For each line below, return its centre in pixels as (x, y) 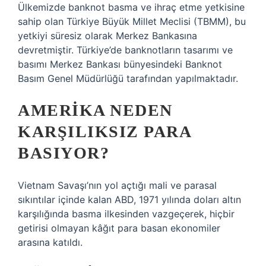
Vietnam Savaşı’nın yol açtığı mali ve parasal (117, 185)
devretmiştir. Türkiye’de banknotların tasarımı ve (125, 50)
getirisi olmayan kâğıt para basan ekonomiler (119, 228)
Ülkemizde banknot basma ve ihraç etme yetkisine (131, 7)
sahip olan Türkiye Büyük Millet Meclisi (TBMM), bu (132, 21)
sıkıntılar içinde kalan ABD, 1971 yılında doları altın (129, 199)
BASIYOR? (64, 153)
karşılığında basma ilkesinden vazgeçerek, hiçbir (126, 214)
